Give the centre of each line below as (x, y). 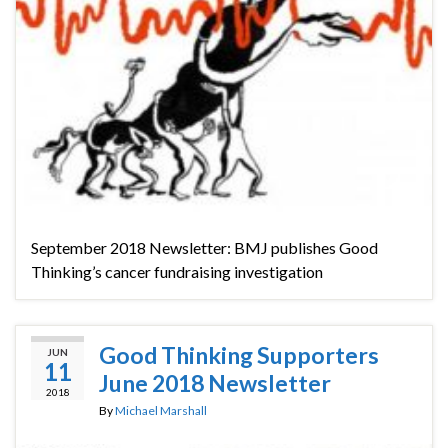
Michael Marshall (161, 411)
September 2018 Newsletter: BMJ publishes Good (204, 248)
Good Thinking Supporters (239, 355)
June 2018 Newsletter (215, 383)
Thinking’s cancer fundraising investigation (177, 272)
